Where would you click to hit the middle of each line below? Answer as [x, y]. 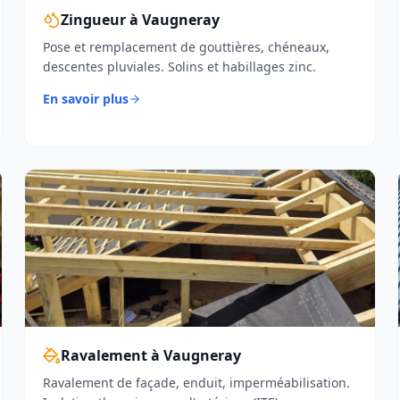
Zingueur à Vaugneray [140, 20]
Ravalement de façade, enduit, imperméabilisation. [196, 383]
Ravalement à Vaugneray [150, 355]
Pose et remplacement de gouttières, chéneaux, [186, 47]
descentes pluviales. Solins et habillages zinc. [179, 67]
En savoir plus [85, 99]
